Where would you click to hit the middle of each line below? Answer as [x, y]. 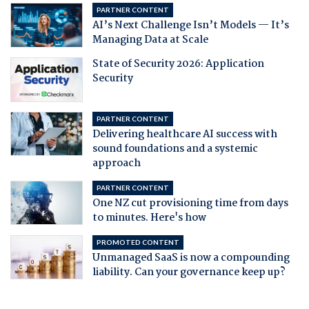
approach [116, 163]
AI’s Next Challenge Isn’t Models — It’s [190, 26]
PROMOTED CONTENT [138, 242]
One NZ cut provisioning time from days [190, 203]
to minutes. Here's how [149, 218]
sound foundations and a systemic [175, 149]
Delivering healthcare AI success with [185, 134]
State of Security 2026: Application [178, 64]
